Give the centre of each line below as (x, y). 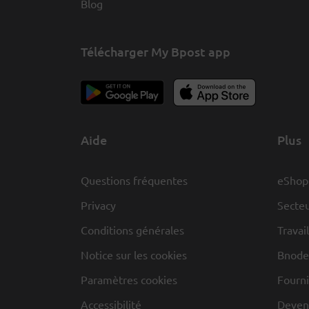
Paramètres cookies (129, 279)
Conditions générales (132, 229)
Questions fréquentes (134, 180)
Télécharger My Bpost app (156, 51)
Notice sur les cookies (134, 254)
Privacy (98, 205)
